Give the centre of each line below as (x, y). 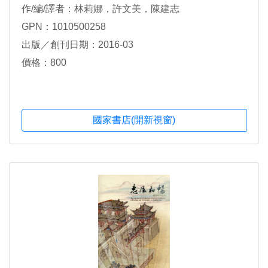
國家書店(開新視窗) (134, 120)
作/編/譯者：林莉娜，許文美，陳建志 (100, 8)
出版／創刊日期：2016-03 (77, 44)
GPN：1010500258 (64, 26)
